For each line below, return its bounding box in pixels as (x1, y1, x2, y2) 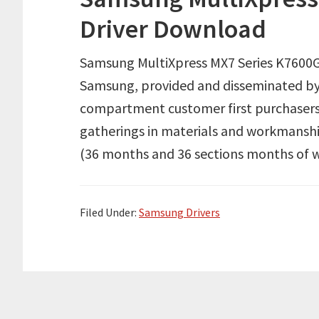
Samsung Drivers (139, 205, 220, 219)
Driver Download (80, 13, 266, 45)
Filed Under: (80, 205, 139, 219)
